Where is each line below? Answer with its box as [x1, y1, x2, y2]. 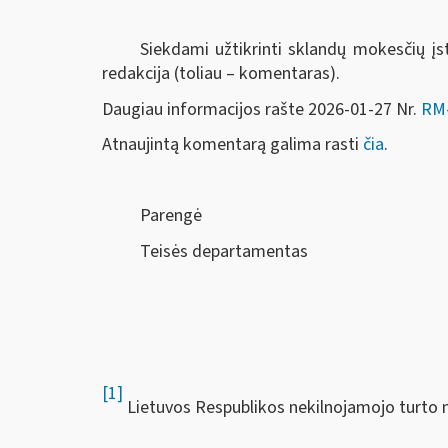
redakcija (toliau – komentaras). [102, 61, 340, 86]
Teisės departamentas [139, 238, 308, 264]
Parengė [139, 203, 202, 228]
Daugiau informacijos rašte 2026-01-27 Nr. [102, 96, 421, 122]
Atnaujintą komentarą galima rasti [102, 132, 363, 157]
